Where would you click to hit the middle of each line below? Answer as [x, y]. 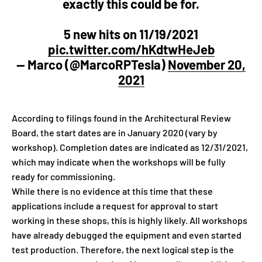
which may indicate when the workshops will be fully [119, 162]
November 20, [207, 65]
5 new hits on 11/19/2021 [131, 34]
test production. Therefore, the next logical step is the [123, 250]
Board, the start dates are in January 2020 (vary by [115, 133]
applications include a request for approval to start [115, 206]
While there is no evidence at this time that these [112, 191]
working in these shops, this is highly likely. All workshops [130, 220]
